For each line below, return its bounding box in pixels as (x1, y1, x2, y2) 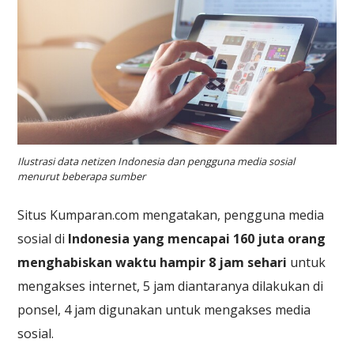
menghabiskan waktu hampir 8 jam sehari (17, 253, 288, 271)
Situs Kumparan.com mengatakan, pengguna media (17, 205, 325, 224)
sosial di (17, 229, 69, 247)
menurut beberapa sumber (17, 168, 146, 183)
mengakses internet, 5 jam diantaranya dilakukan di (17, 277, 324, 295)
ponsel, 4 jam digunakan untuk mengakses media (17, 300, 311, 318)
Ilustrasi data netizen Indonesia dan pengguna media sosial (17, 153, 296, 168)
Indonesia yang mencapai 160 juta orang (68, 229, 326, 247)
